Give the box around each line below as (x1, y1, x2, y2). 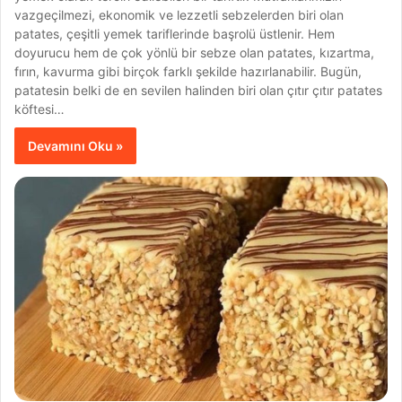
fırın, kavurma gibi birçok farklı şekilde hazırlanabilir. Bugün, (14, 63, 363, 79)
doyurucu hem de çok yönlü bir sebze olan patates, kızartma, (14, 44, 375, 60)
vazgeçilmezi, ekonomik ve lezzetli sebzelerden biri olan (14, 6, 345, 22)
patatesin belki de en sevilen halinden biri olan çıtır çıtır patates (14, 82, 383, 98)
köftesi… (14, 100, 66, 117)
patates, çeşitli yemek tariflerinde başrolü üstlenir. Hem (14, 25, 336, 41)
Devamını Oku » (28, 137, 124, 153)
